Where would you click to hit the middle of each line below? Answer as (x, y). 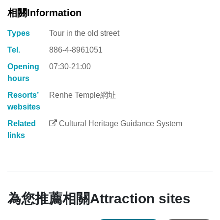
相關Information (44, 13)
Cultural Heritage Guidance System (120, 124)
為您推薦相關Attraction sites (99, 199)
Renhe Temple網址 (82, 95)
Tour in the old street (84, 33)
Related (22, 124)
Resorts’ (23, 95)
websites (24, 107)
